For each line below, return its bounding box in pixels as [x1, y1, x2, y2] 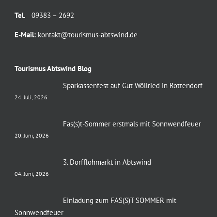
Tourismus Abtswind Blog [14, 64, 92, 74]
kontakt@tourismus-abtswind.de [37, 30, 138, 40]
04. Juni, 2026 [14, 170, 49, 178]
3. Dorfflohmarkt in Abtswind [62, 157, 151, 167]
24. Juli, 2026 [14, 93, 47, 101]
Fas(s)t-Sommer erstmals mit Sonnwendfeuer [62, 119, 201, 129]
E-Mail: [14, 30, 36, 40]
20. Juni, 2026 [14, 132, 49, 139]
